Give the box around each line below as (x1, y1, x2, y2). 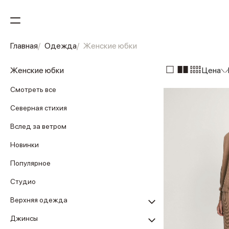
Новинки (10, 141, 39, 149)
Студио (10, 177, 36, 186)
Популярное (10, 159, 51, 167)
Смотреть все (10, 85, 56, 94)
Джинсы (10, 214, 38, 222)
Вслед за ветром (10, 122, 66, 130)
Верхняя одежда (10, 196, 67, 204)
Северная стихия (10, 104, 67, 112)
